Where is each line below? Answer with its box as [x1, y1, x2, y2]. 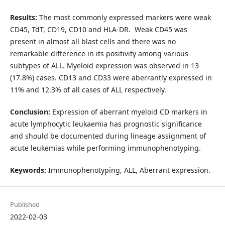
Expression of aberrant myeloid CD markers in [50, 106, 207, 117]
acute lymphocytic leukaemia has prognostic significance [10, 119, 202, 129]
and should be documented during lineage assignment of [10, 131, 206, 141]
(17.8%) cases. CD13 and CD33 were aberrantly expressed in [10, 72, 212, 82]
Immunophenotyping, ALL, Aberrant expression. [46, 165, 210, 175]
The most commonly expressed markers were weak [37, 12, 211, 22]
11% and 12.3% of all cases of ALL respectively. [10, 84, 166, 94]
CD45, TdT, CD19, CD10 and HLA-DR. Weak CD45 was [10, 24, 187, 34]
